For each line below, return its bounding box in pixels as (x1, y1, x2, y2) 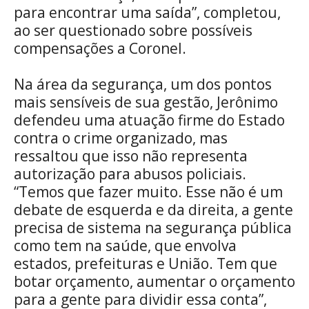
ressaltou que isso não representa (14, 146, 248, 166)
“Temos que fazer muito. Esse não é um (14, 181, 283, 201)
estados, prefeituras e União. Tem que (14, 253, 277, 273)
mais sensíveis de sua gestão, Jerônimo (14, 92, 278, 112)
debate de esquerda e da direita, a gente (14, 199, 293, 219)
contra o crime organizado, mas (14, 128, 228, 148)
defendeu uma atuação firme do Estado (14, 110, 285, 130)
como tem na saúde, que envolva (14, 235, 237, 255)
